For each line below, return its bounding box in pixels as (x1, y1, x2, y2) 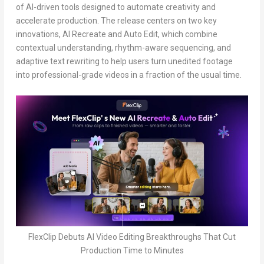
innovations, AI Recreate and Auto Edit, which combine (15, 29, 217, 39)
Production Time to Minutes (80, 245, 184, 255)
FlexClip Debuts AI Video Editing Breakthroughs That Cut (28, 232, 236, 242)
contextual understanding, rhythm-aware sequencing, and (15, 43, 231, 53)
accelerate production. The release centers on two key (15, 16, 217, 26)
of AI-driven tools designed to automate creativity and (15, 2, 216, 12)
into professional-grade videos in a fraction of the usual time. (15, 70, 242, 80)
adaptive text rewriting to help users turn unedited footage (15, 57, 233, 67)
